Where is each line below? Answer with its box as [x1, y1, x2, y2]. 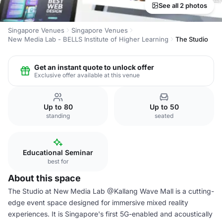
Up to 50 [149, 103, 179, 111]
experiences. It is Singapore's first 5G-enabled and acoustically [8, 210, 213, 218]
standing [46, 112, 70, 119]
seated [155, 112, 173, 119]
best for [47, 158, 69, 165]
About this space [8, 173, 81, 183]
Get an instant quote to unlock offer [34, 62, 154, 71]
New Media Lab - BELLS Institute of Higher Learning [8, 35, 168, 43]
